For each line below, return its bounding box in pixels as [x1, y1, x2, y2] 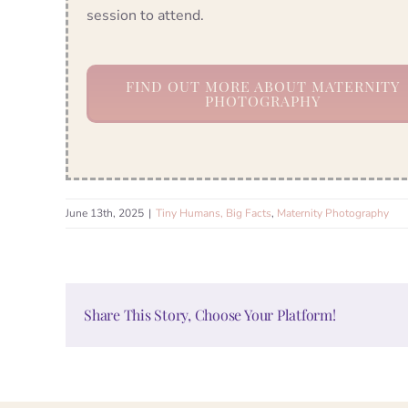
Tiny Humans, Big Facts [156, 205, 271, 220]
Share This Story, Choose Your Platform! [84, 305, 336, 325]
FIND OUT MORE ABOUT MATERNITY [125, 76, 400, 96]
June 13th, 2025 [66, 205, 144, 220]
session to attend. [86, 5, 204, 25]
